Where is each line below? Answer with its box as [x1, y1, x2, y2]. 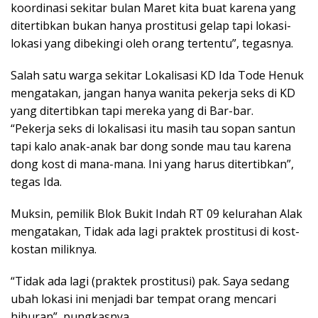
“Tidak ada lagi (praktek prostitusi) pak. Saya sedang [11, 273, 290, 290]
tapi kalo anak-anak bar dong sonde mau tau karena [11, 138, 291, 155]
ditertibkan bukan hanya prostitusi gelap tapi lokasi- [11, 18, 291, 34]
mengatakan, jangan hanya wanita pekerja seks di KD [11, 85, 295, 102]
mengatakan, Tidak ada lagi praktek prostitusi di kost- [11, 224, 300, 240]
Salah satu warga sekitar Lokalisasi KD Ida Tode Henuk [11, 67, 304, 84]
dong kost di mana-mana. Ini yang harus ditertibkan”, [11, 156, 294, 172]
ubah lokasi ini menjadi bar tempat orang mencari [11, 291, 276, 307]
